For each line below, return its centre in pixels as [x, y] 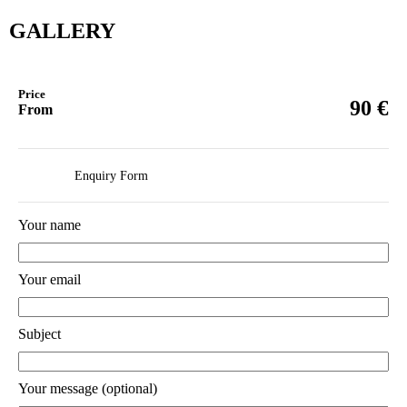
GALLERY [62, 30]
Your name [50, 224]
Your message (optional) [88, 388]
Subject [40, 333]
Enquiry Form [111, 175]
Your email [50, 279]
